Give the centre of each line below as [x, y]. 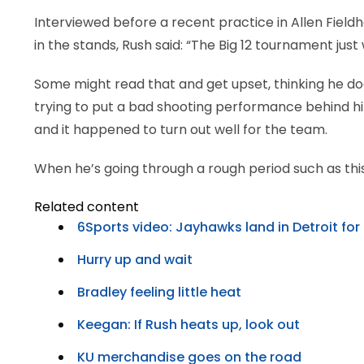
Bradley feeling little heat [159, 292]
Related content [87, 207]
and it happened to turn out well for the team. [181, 130]
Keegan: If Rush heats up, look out [188, 325]
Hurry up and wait [135, 260]
